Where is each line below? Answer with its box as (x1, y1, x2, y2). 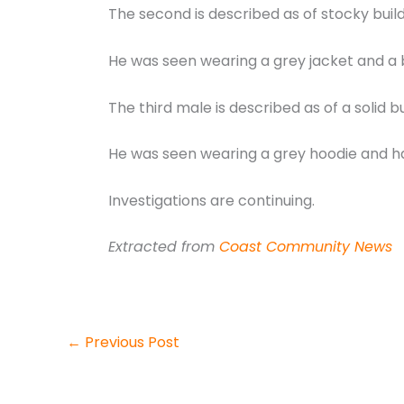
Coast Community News (219, 236, 392, 258)
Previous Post (81, 332, 179, 353)
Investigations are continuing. (108, 189, 315, 211)
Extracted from (108, 236, 219, 258)
